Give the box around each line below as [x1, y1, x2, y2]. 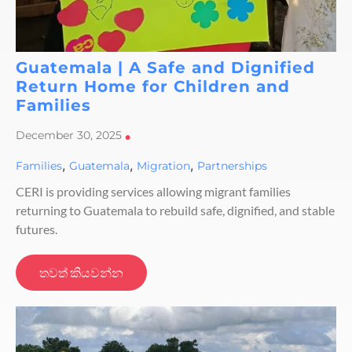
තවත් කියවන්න [39, 265, 123, 280]
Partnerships [197, 159, 267, 174]
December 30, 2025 [16, 127, 122, 142]
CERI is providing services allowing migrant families [16, 184, 291, 200]
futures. [16, 222, 57, 237]
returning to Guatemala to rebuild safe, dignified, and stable [16, 203, 335, 218]
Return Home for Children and [16, 76, 290, 96]
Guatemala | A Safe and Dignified [16, 57, 315, 77]
